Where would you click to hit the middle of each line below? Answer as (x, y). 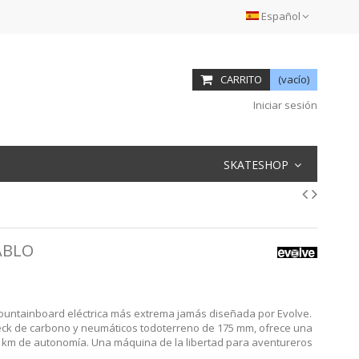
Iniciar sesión (284, 105)
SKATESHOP (258, 164)
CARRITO (241, 79)
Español (281, 16)
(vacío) (294, 79)
